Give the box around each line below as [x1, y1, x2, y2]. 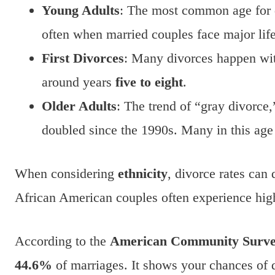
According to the [15, 233, 110, 249]
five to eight [115, 74, 183, 90]
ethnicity [118, 166, 168, 182]
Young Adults [42, 2, 120, 18]
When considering [15, 166, 118, 182]
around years [42, 74, 115, 90]
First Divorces [42, 50, 124, 66]
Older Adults [42, 98, 117, 114]
